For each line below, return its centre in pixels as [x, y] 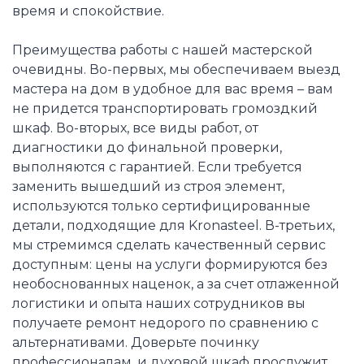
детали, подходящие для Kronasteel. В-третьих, [173, 226]
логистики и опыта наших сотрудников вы [159, 304]
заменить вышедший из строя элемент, [148, 187]
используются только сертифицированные [161, 206]
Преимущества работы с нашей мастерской [162, 50]
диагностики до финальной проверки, [147, 148]
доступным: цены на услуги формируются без [170, 265]
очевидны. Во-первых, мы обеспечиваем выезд [176, 70]
